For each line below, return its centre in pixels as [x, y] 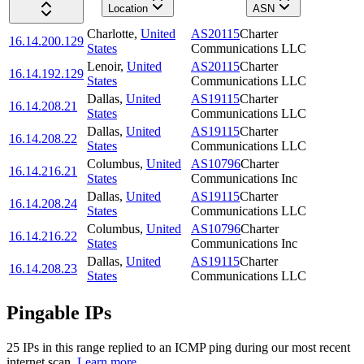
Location [128, 9]
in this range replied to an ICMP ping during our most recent [195, 347]
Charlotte [110, 34]
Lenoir [104, 67]
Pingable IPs [59, 313]
